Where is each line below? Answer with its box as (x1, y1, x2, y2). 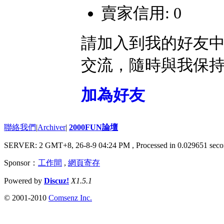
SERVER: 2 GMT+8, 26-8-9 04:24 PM (4, 141, 132, 150)
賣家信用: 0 (101, 3, 181, 22)
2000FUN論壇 (69, 123, 118, 132)
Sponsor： (4, 158, 38, 167)
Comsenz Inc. (48, 193, 92, 202)
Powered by (4, 176, 44, 185)
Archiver (37, 123, 65, 132)
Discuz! (44, 176, 69, 185)
